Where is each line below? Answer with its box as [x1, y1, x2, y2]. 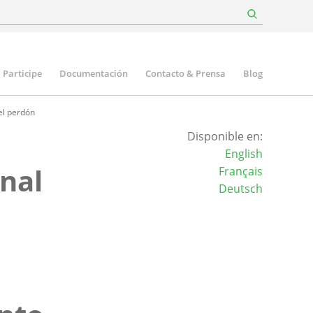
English [224, 146, 263, 161]
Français [218, 163, 263, 179]
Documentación [59, 67, 128, 80]
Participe [3, 67, 42, 80]
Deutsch [218, 181, 263, 196]
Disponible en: [187, 129, 263, 144]
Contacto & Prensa [145, 67, 226, 80]
